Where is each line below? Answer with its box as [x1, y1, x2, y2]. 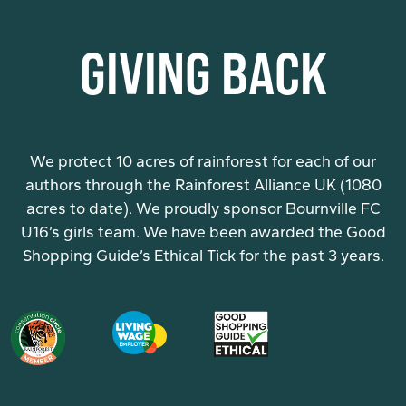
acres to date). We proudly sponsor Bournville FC [25, 199, 381, 218]
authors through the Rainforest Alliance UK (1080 [24, 176, 382, 195]
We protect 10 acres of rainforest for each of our [30, 152, 376, 171]
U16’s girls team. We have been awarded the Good [20, 223, 386, 242]
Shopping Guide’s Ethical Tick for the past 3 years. [22, 246, 384, 266]
